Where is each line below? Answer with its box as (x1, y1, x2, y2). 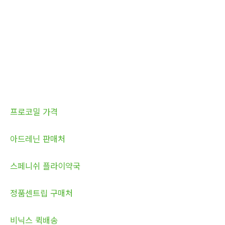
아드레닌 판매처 (10, 132, 65, 145)
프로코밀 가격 (10, 105, 58, 118)
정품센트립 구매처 (10, 186, 73, 199)
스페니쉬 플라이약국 (10, 159, 80, 172)
